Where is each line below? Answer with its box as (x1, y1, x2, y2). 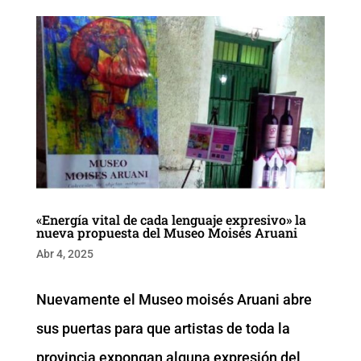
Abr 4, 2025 (35, 247, 93, 260)
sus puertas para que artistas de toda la (35, 319, 290, 337)
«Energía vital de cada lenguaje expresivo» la (35, 210, 306, 228)
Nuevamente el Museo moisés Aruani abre (35, 290, 312, 308)
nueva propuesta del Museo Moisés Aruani (35, 223, 297, 241)
